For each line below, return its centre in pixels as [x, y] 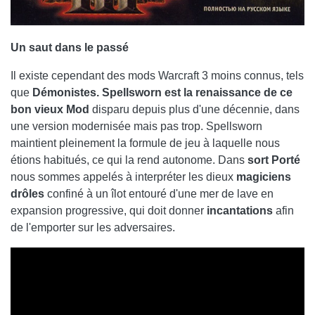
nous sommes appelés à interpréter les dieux [123, 177]
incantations [240, 211]
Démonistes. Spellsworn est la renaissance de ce [162, 93]
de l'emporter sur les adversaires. [93, 228]
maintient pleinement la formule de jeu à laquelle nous [145, 143]
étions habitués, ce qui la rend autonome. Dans [129, 160]
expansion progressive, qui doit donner [109, 211]
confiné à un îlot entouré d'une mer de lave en [159, 194]
